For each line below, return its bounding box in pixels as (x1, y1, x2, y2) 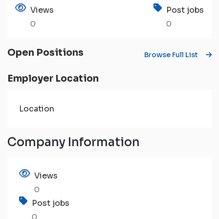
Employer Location (7, 72, 99, 85)
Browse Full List (144, 50, 198, 59)
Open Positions (7, 46, 84, 59)
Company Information (7, 134, 140, 150)
